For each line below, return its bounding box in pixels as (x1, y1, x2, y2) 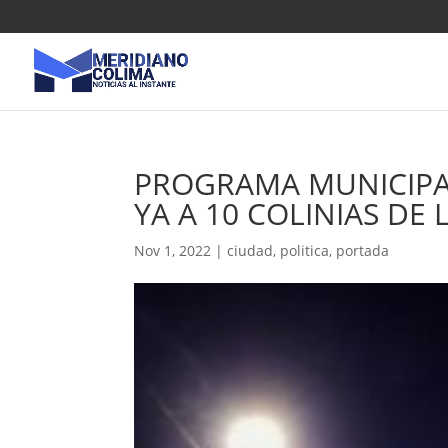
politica (280, 241, 330, 260)
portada (336, 241, 390, 260)
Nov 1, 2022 (134, 241, 212, 260)
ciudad (227, 241, 274, 260)
